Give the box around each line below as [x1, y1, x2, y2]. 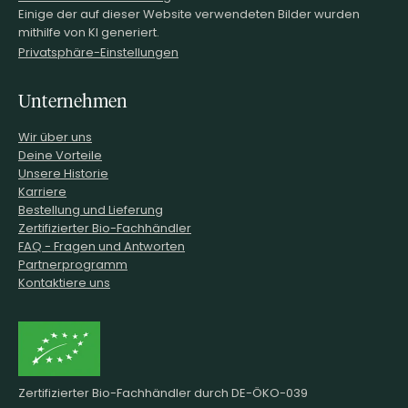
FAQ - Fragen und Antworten [18, 237, 185, 255]
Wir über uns [18, 127, 92, 146]
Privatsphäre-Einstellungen [18, 44, 178, 62]
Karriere [18, 182, 66, 200]
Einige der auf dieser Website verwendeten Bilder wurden [18, 5, 360, 23]
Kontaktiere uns [18, 273, 110, 291]
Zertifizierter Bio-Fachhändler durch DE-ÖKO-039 [18, 383, 308, 402]
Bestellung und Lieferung [18, 200, 163, 219]
